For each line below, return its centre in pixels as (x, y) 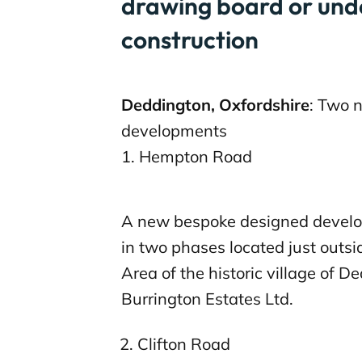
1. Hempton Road (187, 157)
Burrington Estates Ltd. (207, 299)
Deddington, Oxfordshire (215, 105)
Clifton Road (184, 344)
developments (174, 131)
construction (190, 40)
